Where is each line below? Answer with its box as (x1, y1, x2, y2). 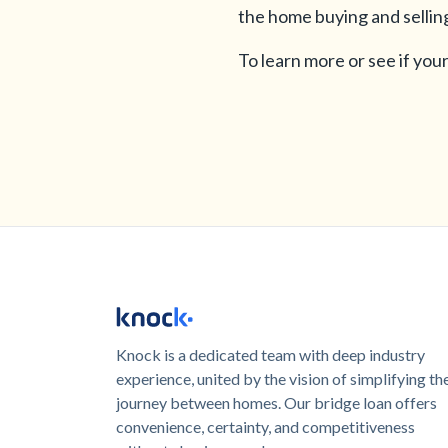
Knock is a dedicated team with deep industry (116, 345, 425, 365)
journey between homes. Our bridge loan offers (116, 393, 437, 413)
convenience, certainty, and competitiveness (116, 417, 415, 437)
